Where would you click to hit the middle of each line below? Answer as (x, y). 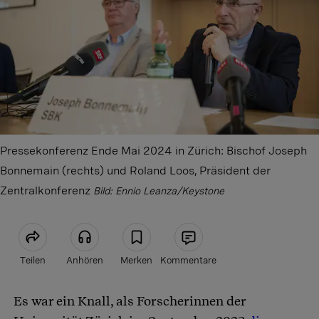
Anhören (84, 261)
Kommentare (188, 261)
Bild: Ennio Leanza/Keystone (159, 191)
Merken (136, 261)
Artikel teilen (106, 301)
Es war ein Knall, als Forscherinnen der (130, 301)
